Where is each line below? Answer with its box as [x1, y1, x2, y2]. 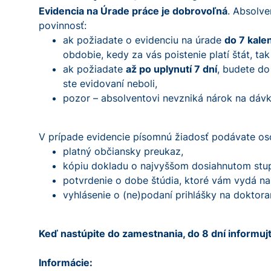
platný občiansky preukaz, [63, 145, 183, 157]
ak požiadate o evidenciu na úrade [63, 34, 224, 46]
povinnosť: [39, 19, 87, 31]
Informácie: [39, 256, 93, 269]
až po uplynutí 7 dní [126, 63, 217, 75]
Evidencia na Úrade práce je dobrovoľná [39, 5, 227, 17]
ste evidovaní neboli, [63, 77, 157, 90]
